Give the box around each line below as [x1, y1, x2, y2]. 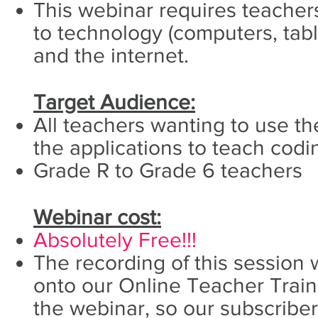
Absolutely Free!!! [33, 228, 197, 251]
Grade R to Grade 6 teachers [33, 158, 302, 182]
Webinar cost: [33, 205, 161, 229]
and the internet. [33, 43, 194, 67]
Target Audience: [33, 90, 195, 114]
